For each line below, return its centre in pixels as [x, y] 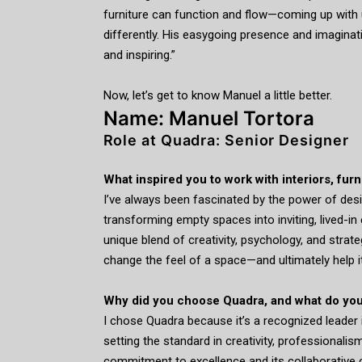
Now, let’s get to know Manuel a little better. [217, 95]
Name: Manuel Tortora [208, 118]
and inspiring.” [139, 55]
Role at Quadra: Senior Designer [226, 140]
